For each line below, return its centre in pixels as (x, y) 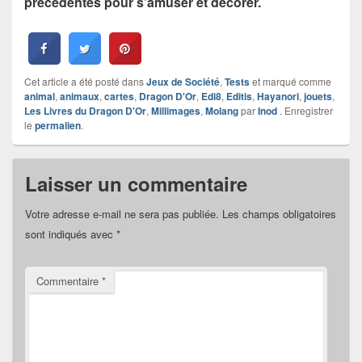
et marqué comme (290, 81)
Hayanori (278, 96)
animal (40, 96)
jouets (318, 96)
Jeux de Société (183, 81)
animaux (80, 96)
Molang (222, 110)
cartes (119, 96)
